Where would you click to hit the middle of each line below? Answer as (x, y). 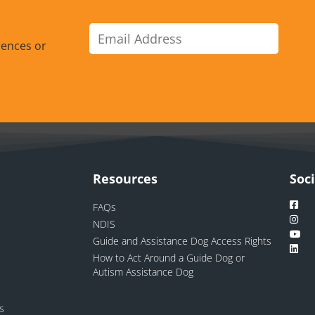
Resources (125, 179)
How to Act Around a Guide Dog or (169, 258)
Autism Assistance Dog (143, 272)
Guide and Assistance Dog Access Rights (182, 241)
